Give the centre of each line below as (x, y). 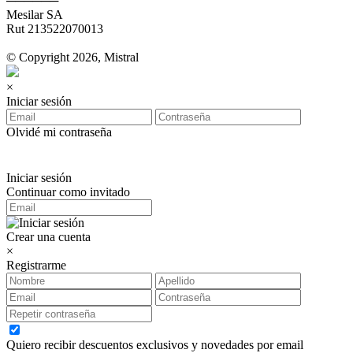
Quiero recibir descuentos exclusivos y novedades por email (155, 344)
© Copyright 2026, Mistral (72, 57)
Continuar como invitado (68, 191)
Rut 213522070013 (55, 28)
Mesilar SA (35, 14)
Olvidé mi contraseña (59, 132)
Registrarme (36, 265)
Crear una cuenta (48, 236)
